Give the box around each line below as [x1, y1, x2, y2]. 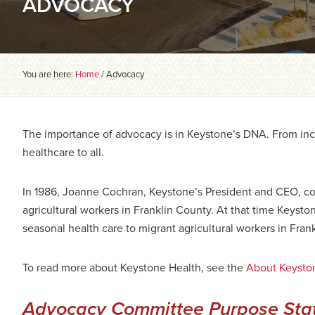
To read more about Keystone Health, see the [22, 260, 246, 275]
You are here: [22, 68, 75, 80]
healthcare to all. [22, 145, 104, 160]
